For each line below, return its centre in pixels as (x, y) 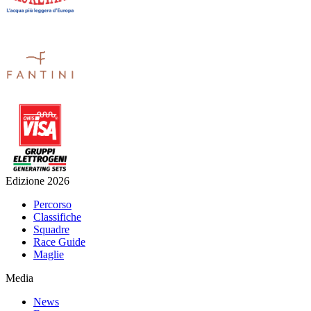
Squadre (51, 229)
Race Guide (59, 242)
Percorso (52, 204)
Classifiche (57, 217)
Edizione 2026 (37, 180)
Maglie (49, 254)
